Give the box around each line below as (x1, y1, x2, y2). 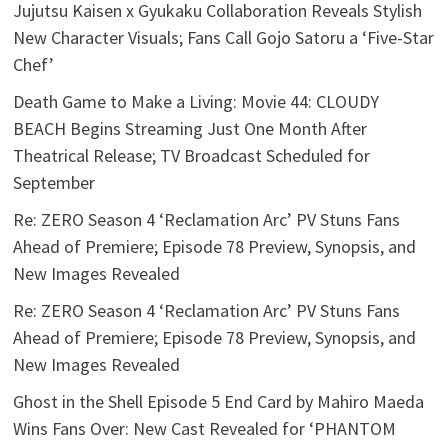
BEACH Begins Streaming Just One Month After (13, 117, 368, 141)
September (13, 171, 96, 195)
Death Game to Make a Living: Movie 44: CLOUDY (13, 90, 380, 114)
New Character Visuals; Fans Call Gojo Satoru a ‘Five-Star (13, 26, 435, 50)
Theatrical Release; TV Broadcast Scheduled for (13, 144, 371, 168)
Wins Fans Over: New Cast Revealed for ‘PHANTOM (13, 417, 397, 441)
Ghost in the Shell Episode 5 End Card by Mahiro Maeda (13, 390, 425, 414)
